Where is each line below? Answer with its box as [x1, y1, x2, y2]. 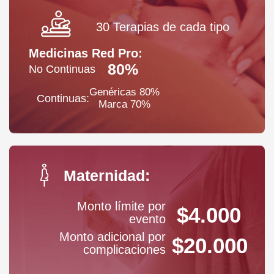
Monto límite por [77, 199, 166, 213]
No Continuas [29, 62, 95, 75]
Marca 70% [98, 98, 150, 111]
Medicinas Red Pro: [29, 46, 143, 61]
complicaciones [83, 243, 166, 257]
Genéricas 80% [89, 86, 160, 98]
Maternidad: [64, 166, 150, 184]
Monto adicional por [59, 230, 166, 244]
